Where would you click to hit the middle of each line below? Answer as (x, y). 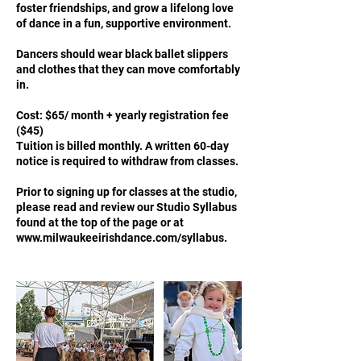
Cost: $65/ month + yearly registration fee (122, 115)
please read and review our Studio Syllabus (127, 207)
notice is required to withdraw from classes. (127, 161)
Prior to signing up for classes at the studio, (127, 191)
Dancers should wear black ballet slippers (122, 54)
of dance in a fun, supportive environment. (124, 23)
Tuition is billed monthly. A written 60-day (122, 145)
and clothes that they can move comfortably (128, 69)
